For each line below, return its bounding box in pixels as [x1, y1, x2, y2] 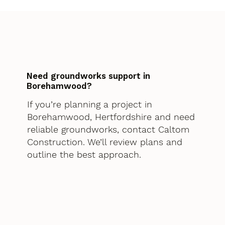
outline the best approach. [27, 149, 141, 160]
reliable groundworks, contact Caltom [27, 124, 189, 135]
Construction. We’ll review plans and [27, 137, 182, 148]
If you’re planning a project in [27, 99, 152, 110]
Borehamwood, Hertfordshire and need [27, 111, 195, 123]
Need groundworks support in [27, 71, 151, 81]
